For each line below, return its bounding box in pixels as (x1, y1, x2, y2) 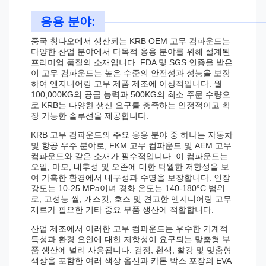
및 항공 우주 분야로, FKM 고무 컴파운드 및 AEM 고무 (31, 141, 232, 150)
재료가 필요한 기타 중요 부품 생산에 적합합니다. (31, 205, 214, 214)
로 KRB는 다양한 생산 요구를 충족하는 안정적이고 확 (31, 100, 230, 110)
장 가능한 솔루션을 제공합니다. (31, 111, 148, 121)
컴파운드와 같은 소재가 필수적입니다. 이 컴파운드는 (31, 151, 228, 161)
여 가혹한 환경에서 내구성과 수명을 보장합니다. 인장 (31, 173, 230, 182)
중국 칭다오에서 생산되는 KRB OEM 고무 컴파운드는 (31, 36, 230, 46)
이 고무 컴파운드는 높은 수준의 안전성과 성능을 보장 (31, 68, 230, 78)
